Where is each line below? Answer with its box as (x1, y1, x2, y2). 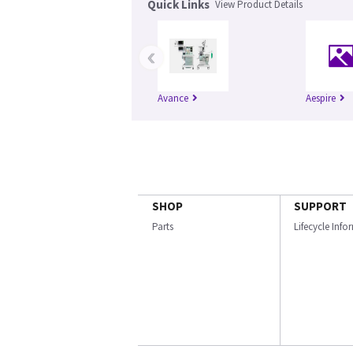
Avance (158, 91, 188, 106)
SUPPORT (294, 199, 347, 214)
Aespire (306, 91, 336, 106)
